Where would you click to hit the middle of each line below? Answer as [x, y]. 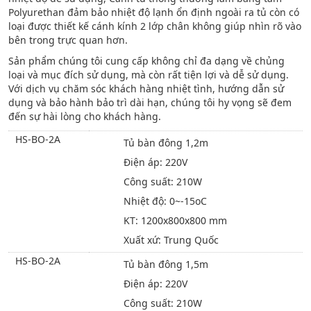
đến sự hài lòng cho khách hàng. [84, 116]
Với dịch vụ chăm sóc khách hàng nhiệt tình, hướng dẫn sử [146, 89]
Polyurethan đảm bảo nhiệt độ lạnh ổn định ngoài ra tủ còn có [153, 12]
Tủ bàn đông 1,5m [166, 264]
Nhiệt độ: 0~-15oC [165, 201]
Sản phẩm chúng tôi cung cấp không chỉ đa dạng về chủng [146, 61]
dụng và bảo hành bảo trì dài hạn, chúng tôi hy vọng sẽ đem [150, 102]
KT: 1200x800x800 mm [175, 220]
